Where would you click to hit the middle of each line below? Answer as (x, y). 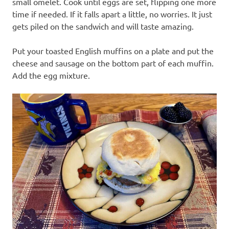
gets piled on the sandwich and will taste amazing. (103, 26)
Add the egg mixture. (51, 75)
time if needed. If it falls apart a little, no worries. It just (112, 14)
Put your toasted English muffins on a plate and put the (113, 51)
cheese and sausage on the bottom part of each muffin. (113, 63)
